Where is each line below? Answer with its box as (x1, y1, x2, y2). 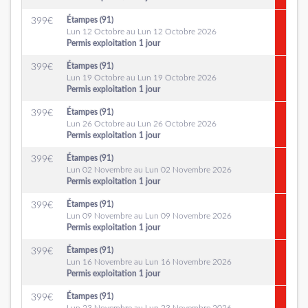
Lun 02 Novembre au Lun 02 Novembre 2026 (67, 166, 232, 174)
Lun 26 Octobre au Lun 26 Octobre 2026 (67, 120, 217, 128)
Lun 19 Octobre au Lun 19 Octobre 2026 (67, 74, 217, 82)
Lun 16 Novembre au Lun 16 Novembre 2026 (67, 258, 232, 266)
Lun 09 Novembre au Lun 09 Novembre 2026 (67, 212, 232, 220)
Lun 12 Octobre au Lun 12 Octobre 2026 (67, 27, 217, 36)
